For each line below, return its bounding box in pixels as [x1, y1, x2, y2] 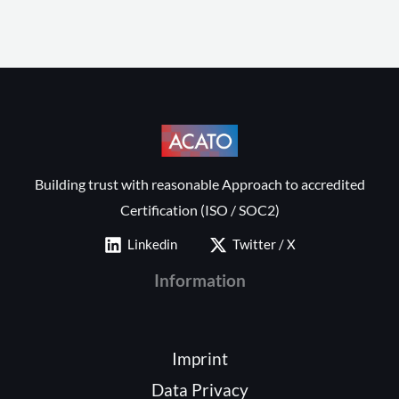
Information [153, 269, 246, 290]
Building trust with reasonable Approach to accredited [34, 175, 365, 192]
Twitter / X [232, 236, 296, 253]
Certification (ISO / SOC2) [119, 200, 280, 218]
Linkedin [126, 236, 177, 253]
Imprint [171, 347, 228, 369]
